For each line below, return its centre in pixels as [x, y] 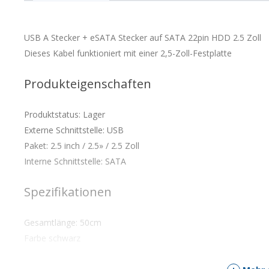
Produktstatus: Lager [65, 114]
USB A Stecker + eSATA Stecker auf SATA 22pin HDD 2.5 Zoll [143, 37]
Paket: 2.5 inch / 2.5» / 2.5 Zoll [82, 145]
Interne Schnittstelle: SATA [75, 161]
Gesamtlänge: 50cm [63, 222]
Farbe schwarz [52, 238]
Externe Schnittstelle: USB [74, 130]
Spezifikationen [68, 192]
